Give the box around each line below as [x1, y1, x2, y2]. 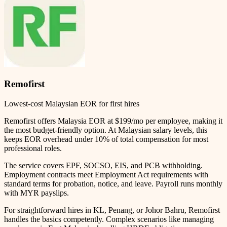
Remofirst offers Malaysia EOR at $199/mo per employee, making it [4, 116, 222, 125]
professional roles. [4, 143, 62, 153]
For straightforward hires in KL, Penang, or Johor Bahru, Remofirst [4, 205, 220, 214]
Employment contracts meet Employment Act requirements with [4, 170, 208, 179]
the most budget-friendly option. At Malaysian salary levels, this [4, 125, 207, 134]
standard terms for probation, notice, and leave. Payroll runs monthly [4, 179, 222, 188]
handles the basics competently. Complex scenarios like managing [4, 214, 214, 223]
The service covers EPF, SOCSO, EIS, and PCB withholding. [4, 161, 203, 170]
